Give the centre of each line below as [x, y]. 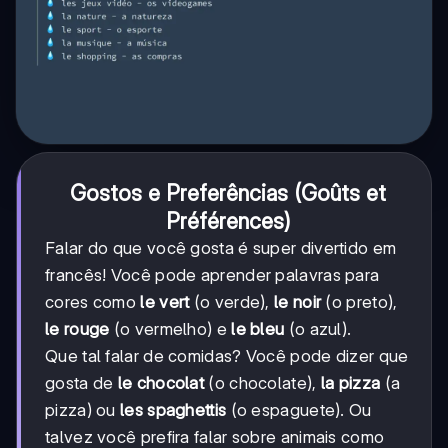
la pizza [350, 382]
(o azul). [318, 328]
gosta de [81, 382]
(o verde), [232, 301]
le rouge [77, 328]
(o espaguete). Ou [299, 409]
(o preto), [359, 301]
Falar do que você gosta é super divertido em [221, 247]
